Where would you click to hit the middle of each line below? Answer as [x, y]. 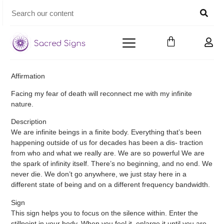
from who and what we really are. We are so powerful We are [108, 153]
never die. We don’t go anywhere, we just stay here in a [99, 174]
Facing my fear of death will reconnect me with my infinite [102, 94]
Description [29, 122]
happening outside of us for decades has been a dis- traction [107, 143]
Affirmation [28, 76]
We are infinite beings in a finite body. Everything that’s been [106, 132]
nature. [22, 104]
